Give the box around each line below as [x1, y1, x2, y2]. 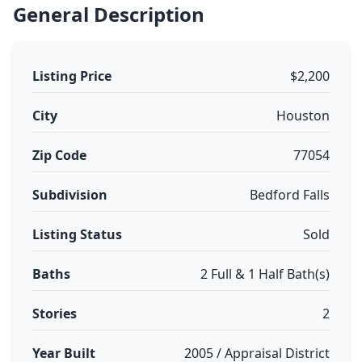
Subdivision [32, 186, 107, 204]
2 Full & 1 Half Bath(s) [200, 265, 330, 283]
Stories [32, 305, 77, 322]
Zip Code [32, 146, 86, 164]
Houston [276, 107, 330, 124]
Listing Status [32, 225, 122, 243]
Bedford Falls [250, 186, 330, 204]
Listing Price [32, 67, 112, 85]
